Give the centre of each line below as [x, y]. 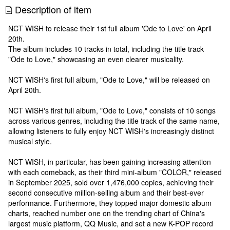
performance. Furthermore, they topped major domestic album [110, 203]
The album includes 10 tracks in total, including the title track [106, 49]
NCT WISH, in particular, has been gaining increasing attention [110, 161]
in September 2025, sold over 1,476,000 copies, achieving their [111, 182]
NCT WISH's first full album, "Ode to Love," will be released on [109, 79]
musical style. [30, 141]
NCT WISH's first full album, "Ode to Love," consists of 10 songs [112, 110]
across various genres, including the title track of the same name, [114, 120]
